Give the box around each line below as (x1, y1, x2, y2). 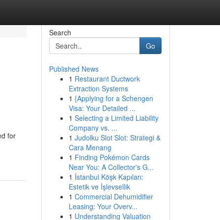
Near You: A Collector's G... (68, 162, 154, 172)
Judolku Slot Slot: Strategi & (74, 133, 161, 142)
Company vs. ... (68, 123, 117, 133)
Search (49, 27, 71, 37)
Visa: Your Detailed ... (68, 103, 136, 113)
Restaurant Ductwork (74, 74, 140, 83)
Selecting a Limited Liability (74, 113, 159, 123)
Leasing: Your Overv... (68, 201, 137, 211)
